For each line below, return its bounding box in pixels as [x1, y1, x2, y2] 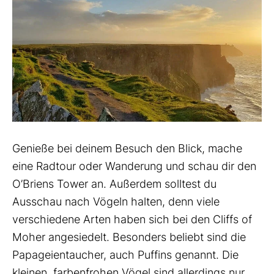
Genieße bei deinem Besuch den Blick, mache [12, 142, 242, 155]
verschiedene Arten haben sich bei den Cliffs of [12, 213, 252, 226]
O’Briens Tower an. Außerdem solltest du [12, 177, 217, 191]
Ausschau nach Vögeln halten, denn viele [12, 195, 220, 209]
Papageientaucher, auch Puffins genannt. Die [12, 248, 239, 262]
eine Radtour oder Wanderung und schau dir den [12, 160, 256, 173]
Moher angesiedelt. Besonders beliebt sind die [12, 231, 246, 244]
